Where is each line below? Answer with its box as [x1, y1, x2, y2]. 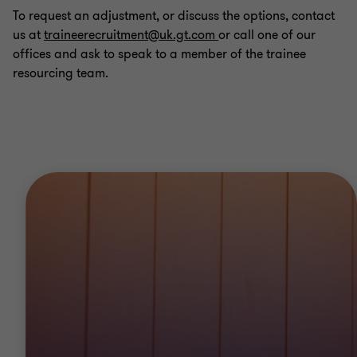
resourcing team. [13, 64, 108, 82]
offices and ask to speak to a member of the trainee [13, 45, 306, 63]
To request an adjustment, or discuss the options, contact [13, 6, 335, 25]
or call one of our [218, 25, 316, 44]
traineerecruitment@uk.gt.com [44, 25, 218, 44]
